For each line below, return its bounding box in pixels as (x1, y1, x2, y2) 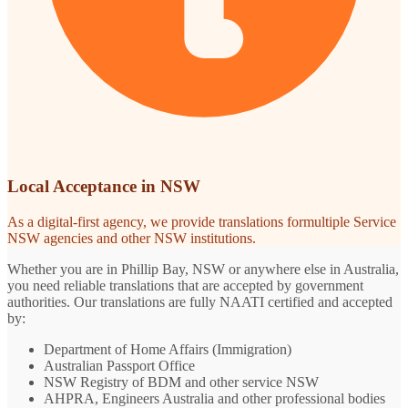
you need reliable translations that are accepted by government (7, 278, 363, 294)
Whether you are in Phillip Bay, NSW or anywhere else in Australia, (7, 261, 399, 278)
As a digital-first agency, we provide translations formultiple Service (7, 214, 396, 230)
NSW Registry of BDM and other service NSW (44, 374, 319, 391)
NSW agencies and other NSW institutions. (7, 230, 256, 247)
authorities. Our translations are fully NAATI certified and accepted (7, 294, 393, 311)
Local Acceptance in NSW (7, 177, 200, 197)
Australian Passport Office (44, 358, 195, 374)
